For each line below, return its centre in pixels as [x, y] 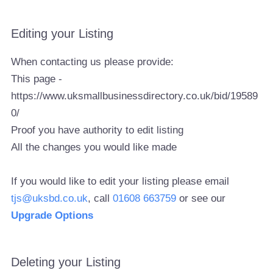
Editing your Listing [62, 33]
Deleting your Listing [66, 262]
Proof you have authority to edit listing [97, 130]
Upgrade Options [52, 216]
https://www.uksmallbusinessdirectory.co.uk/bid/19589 [135, 96]
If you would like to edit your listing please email [120, 182]
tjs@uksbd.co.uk [50, 199]
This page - [37, 79]
